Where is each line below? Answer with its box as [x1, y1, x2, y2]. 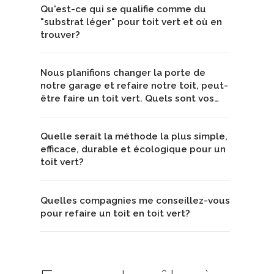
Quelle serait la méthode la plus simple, [40, 131, 228, 143]
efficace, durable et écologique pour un [40, 144, 226, 155]
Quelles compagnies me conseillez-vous [40, 194, 230, 206]
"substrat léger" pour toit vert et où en [40, 16, 222, 28]
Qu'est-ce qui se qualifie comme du [40, 3, 206, 15]
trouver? [40, 29, 80, 40]
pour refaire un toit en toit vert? [40, 207, 190, 219]
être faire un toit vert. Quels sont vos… [40, 93, 219, 105]
